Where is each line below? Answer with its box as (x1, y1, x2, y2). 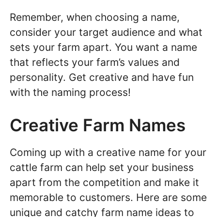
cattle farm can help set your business (10, 161, 194, 173)
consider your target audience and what (10, 26, 202, 38)
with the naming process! (10, 86, 131, 98)
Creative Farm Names (10, 115, 186, 135)
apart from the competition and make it (10, 176, 199, 188)
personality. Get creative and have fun (10, 71, 194, 83)
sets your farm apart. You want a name (10, 41, 197, 53)
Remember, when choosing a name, (10, 11, 180, 23)
